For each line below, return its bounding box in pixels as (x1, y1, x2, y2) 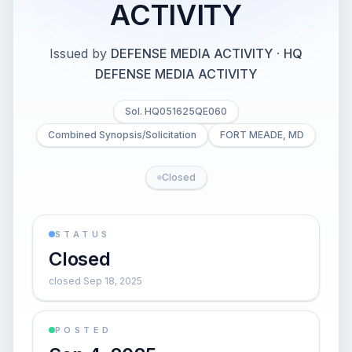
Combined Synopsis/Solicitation (48, 129, 196, 141)
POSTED (55, 324, 112, 335)
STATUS (55, 229, 111, 240)
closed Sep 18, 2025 (49, 275, 142, 287)
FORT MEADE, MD (220, 129, 304, 141)
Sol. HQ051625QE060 (125, 105, 227, 117)
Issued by (49, 46, 107, 61)
